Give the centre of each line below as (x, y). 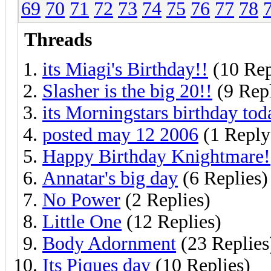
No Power (81, 200)
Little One (82, 221)
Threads (58, 39)
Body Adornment (109, 243)
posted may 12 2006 (120, 134)
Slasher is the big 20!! (127, 91)
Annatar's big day (110, 178)
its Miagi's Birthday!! (125, 69)
